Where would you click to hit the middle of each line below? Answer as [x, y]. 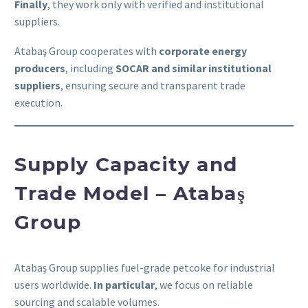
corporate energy [203, 51]
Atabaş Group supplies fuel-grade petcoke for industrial [145, 268]
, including [90, 68]
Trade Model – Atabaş [130, 193]
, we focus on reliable [204, 285]
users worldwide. [54, 285]
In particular [124, 285]
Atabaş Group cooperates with [87, 51]
